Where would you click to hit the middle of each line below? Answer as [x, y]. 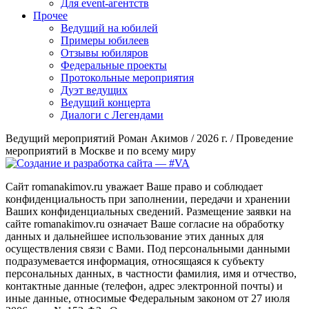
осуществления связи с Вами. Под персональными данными [148, 248]
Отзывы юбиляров [104, 52]
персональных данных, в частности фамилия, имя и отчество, [151, 273]
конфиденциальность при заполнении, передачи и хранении [148, 199]
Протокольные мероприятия [127, 77]
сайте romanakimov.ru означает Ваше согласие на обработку [145, 223]
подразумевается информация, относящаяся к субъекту [135, 261]
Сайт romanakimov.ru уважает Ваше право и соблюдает [134, 186]
